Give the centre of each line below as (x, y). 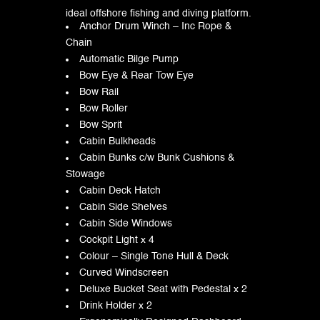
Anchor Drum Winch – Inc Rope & (155, 26)
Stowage (85, 174)
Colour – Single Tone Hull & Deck (154, 256)
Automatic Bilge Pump (129, 59)
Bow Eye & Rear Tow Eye (136, 75)
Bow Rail (99, 92)
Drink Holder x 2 (115, 305)
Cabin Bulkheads (117, 141)
